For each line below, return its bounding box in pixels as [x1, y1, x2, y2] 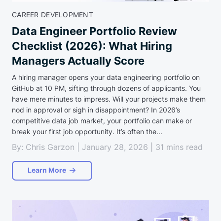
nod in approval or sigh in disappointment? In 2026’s [12, 106, 180, 114]
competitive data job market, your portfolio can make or [12, 116, 192, 125]
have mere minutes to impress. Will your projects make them [12, 95, 206, 104]
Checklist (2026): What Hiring [12, 39, 172, 53]
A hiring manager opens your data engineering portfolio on [12, 73, 200, 82]
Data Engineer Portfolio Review [12, 25, 177, 38]
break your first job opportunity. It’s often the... [12, 127, 162, 136]
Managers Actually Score [12, 54, 145, 68]
